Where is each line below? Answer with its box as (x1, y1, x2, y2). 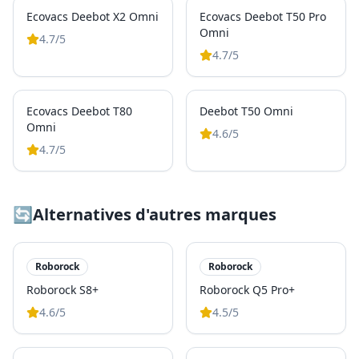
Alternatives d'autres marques (33, 204, 276, 225)
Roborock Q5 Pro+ (200, 282, 295, 297)
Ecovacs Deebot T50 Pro (200, 9, 326, 24)
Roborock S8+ (26, 282, 99, 297)
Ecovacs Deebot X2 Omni (26, 9, 159, 24)
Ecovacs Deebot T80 (26, 103, 132, 119)
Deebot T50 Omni (200, 103, 293, 119)
